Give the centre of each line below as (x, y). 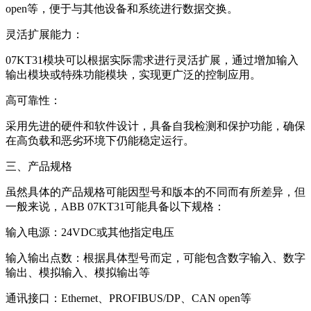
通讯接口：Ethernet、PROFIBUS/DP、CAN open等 (128, 298)
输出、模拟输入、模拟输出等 (78, 272)
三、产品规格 (39, 166)
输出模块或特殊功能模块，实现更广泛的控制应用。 (133, 74)
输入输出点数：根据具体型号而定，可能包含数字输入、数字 (155, 258)
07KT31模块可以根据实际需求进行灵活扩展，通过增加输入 (152, 60)
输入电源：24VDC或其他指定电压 (90, 232)
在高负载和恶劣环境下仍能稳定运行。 (100, 140)
